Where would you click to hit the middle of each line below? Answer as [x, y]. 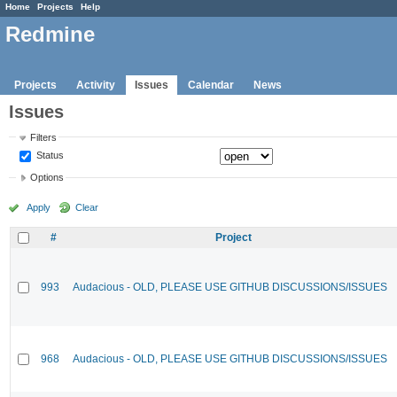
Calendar [211, 85]
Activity [96, 85]
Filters [44, 137]
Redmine [50, 35]
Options [47, 178]
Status [49, 155]
